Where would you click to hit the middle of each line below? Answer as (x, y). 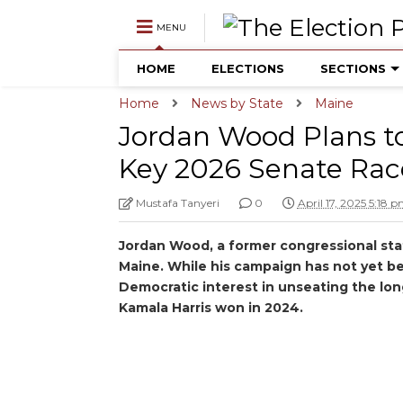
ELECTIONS (247, 68)
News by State (237, 103)
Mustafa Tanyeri (177, 203)
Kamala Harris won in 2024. (210, 308)
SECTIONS (353, 68)
